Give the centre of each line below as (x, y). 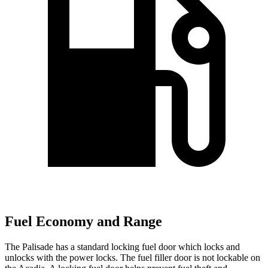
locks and (221, 247)
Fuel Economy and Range (83, 222)
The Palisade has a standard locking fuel (82, 247)
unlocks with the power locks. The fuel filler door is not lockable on (133, 258)
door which (180, 247)
